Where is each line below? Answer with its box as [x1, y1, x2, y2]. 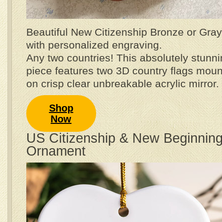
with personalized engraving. [26, 39, 162, 51]
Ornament [26, 143, 86, 159]
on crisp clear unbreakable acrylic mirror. [26, 77, 219, 89]
